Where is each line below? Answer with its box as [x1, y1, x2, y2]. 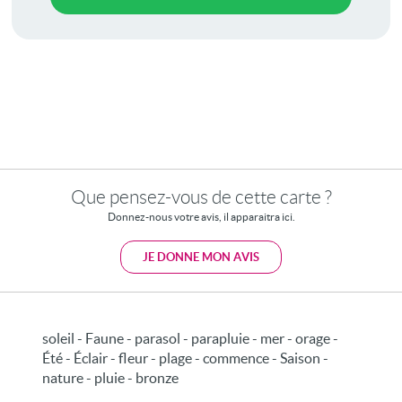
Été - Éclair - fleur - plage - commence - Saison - [42, 349, 329, 366]
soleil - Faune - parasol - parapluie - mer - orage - [42, 329, 339, 346]
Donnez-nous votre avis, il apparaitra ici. [107, 210, 295, 223]
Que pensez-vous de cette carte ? [70, 186, 332, 207]
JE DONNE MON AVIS [143, 249, 259, 264]
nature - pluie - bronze [42, 369, 179, 386]
